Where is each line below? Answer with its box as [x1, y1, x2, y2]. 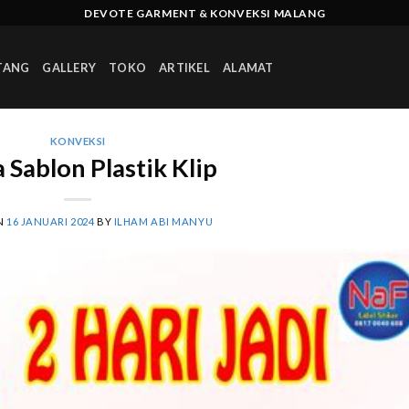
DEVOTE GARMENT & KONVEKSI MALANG [83, 5, 326, 20]
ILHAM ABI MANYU [113, 215, 214, 227]
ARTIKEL [159, 59, 210, 75]
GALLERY [42, 59, 97, 75]
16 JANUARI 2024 [6, 215, 95, 227]
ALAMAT [223, 59, 274, 75]
